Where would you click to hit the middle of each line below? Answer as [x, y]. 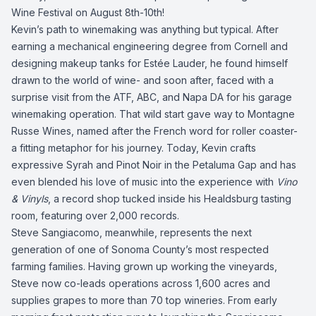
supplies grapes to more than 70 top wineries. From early [144, 300]
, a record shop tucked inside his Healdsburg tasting [170, 199]
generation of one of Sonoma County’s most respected [140, 249]
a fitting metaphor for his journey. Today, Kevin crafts [134, 148]
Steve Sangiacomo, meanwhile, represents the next [132, 232]
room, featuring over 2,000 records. [95, 215]
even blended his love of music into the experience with [144, 182]
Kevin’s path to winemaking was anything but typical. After [145, 29]
